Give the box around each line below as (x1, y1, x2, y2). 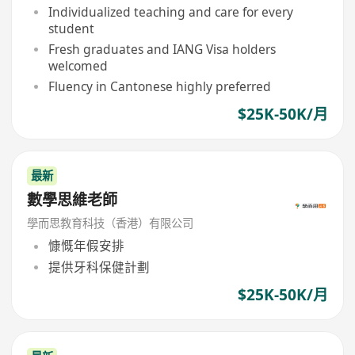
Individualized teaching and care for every (48, 3, 293, 21)
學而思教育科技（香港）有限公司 (27, 215, 194, 231)
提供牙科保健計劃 (48, 258, 150, 276)
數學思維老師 (27, 189, 118, 211)
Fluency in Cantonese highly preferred (48, 77, 271, 95)
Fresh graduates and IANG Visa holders (48, 40, 276, 58)
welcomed (48, 56, 108, 74)
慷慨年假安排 (48, 237, 124, 255)
